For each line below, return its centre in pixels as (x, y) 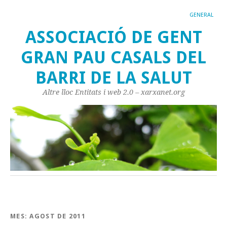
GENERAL (201, 15)
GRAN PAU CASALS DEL (113, 58)
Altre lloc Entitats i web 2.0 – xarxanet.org (113, 92)
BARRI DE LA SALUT (113, 78)
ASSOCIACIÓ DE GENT (113, 37)
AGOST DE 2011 (58, 216)
